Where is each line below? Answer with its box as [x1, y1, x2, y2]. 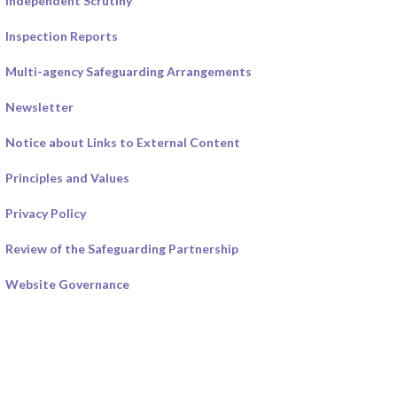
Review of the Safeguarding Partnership [5, 240, 238, 256]
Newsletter [5, 98, 74, 114]
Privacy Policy [5, 205, 86, 221]
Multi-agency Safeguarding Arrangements [5, 63, 252, 79]
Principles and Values [5, 169, 129, 185]
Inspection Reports [5, 27, 118, 43]
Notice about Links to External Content [5, 134, 240, 150]
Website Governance [5, 276, 129, 292]
